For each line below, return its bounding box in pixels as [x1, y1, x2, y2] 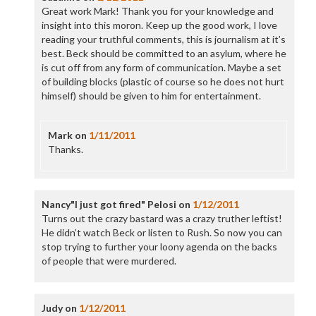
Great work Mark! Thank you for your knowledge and [41, 5, 274, 17]
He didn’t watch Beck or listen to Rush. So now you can [41, 226, 282, 238]
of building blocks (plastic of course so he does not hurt [41, 75, 284, 87]
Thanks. [47, 143, 83, 155]
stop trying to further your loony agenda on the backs [41, 241, 277, 253]
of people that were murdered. [41, 255, 176, 267]
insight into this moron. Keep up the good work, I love [41, 19, 277, 31]
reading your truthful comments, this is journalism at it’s [41, 33, 286, 45]
